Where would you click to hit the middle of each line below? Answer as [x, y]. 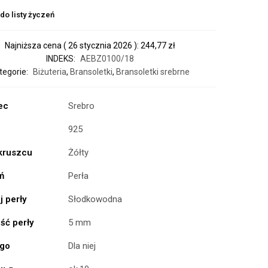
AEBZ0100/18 [107, 59]
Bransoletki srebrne [153, 72]
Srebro [81, 106]
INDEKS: [61, 59]
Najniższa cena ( [35, 45]
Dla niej [82, 246]
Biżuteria [50, 72]
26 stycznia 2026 [99, 45]
